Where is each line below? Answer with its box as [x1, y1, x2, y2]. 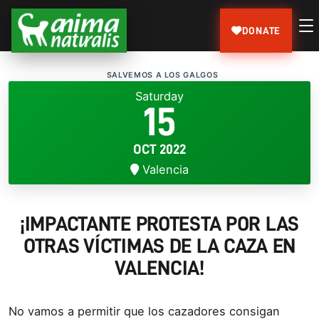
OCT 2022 [133, 142, 186, 156]
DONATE [241, 25, 281, 36]
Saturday [135, 88, 184, 103]
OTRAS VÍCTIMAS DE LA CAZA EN [23, 236, 296, 257]
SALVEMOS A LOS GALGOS [106, 70, 219, 80]
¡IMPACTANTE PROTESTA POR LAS [20, 214, 299, 235]
